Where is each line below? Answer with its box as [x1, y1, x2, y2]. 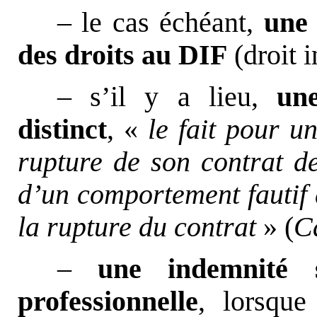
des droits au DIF [17, 39, 227, 71]
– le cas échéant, [57, 6, 264, 38]
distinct [17, 114, 107, 146]
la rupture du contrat [17, 212, 256, 243]
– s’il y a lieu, [57, 81, 277, 113]
